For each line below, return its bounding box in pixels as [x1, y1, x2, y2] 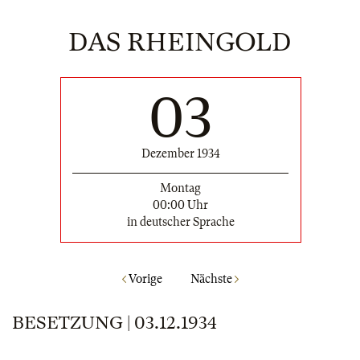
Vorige [125, 272, 162, 286]
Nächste [190, 272, 235, 286]
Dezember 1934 [141, 146, 220, 160]
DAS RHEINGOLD [68, 27, 292, 57]
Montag [160, 181, 201, 194]
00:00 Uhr [153, 198, 208, 211]
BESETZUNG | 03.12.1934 [12, 313, 216, 333]
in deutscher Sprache [126, 215, 235, 228]
